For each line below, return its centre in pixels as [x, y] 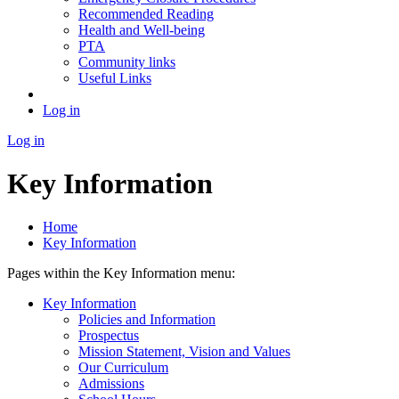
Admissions [111, 384]
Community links [127, 61]
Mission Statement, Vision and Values [184, 352]
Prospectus [109, 336]
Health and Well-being [142, 29]
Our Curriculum [123, 368]
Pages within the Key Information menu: [121, 273]
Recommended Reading [146, 13]
